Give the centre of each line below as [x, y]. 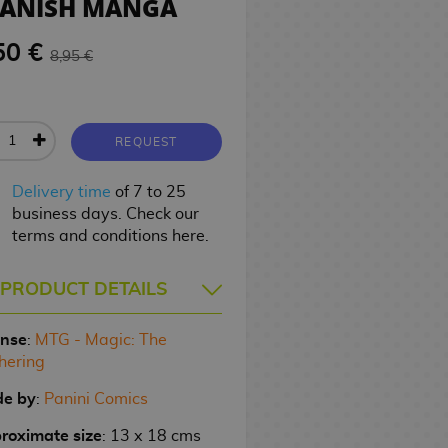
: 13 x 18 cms [151, 435]
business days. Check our [106, 213]
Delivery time [62, 191]
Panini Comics [95, 398]
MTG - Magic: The [100, 339]
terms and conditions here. [111, 235]
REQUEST [146, 141]
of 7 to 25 [149, 191]
